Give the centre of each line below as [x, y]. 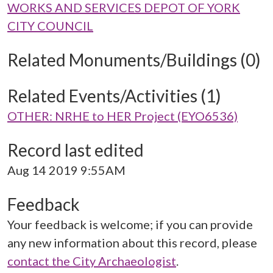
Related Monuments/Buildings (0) [134, 60]
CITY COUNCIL [50, 26]
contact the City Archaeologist [92, 261]
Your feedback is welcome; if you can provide [130, 224]
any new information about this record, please [132, 243]
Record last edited [76, 150]
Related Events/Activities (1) [114, 96]
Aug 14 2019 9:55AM [66, 170]
